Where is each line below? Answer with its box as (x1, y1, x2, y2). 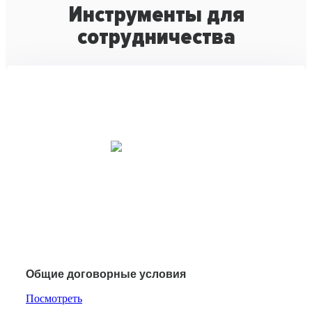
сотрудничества (77, 24, 235, 52)
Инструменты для (68, 1, 244, 29)
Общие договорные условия (26, 267, 186, 280)
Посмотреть (26, 292, 82, 304)
